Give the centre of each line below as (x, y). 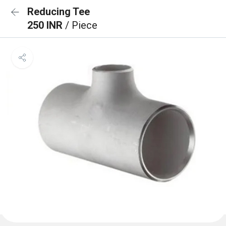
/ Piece (81, 25)
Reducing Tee (59, 12)
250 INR (46, 25)
